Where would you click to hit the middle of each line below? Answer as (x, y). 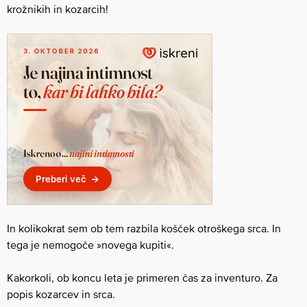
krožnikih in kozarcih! (58, 9)
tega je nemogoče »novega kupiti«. (90, 244)
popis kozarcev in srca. (61, 294)
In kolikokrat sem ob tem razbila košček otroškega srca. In (144, 228)
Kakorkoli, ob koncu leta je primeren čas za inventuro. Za (142, 277)
